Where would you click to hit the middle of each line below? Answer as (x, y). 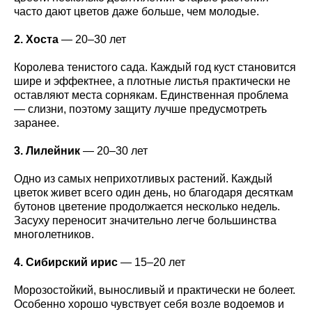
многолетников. (54, 234)
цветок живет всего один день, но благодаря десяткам (154, 192)
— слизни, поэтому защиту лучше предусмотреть (140, 109)
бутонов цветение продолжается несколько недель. (147, 206)
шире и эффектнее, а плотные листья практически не (152, 81)
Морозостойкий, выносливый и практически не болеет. (155, 290)
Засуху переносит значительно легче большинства (145, 220)
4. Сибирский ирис (66, 262)
